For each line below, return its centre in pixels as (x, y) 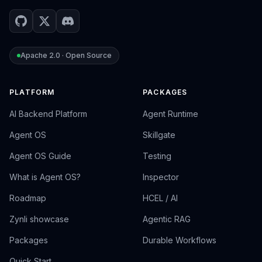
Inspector (161, 177)
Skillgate (159, 135)
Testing (157, 156)
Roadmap (28, 198)
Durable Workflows (180, 240)
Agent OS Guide (40, 156)
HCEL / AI (160, 198)
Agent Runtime (170, 114)
